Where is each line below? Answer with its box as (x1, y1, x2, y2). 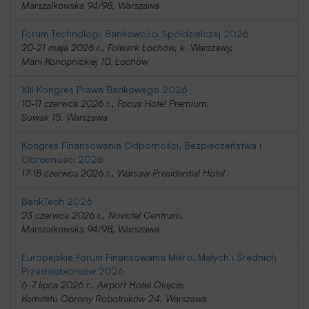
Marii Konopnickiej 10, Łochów (21, 55, 148, 67)
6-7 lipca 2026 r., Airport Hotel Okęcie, (21, 279, 186, 290)
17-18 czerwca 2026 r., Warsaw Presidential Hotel (21, 167, 225, 179)
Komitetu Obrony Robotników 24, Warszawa (21, 292, 207, 304)
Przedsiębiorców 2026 (21, 265, 124, 277)
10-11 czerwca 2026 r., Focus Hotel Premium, (21, 97, 210, 109)
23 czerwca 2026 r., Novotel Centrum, (21, 209, 183, 221)
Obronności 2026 (21, 153, 103, 165)
